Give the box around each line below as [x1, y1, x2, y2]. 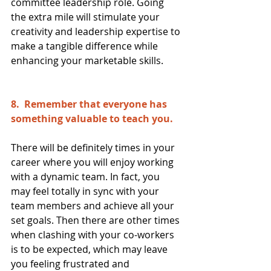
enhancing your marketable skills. [11, 53, 163, 67]
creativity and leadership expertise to [11, 24, 183, 38]
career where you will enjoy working [11, 155, 176, 169]
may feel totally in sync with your [11, 184, 162, 198]
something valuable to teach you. [11, 111, 175, 125]
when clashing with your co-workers [11, 227, 177, 241]
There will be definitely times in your [11, 140, 177, 154]
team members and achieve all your [11, 198, 177, 212]
